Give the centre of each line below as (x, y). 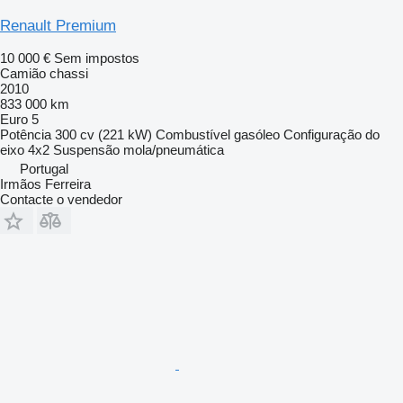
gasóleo (257, 134)
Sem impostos (97, 58)
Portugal (44, 168)
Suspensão (86, 149)
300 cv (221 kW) (103, 134)
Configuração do (331, 134)
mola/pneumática (174, 149)
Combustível (193, 134)
